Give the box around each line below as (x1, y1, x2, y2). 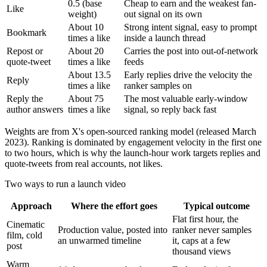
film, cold (7, 230, 42, 241)
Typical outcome (183, 201, 250, 212)
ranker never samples (172, 225, 252, 235)
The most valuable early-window (124, 94, 248, 104)
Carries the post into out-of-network (124, 46, 258, 57)
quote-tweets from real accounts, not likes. (5, 159, 163, 169)
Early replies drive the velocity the (124, 70, 252, 80)
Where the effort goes (70, 201, 157, 212)
